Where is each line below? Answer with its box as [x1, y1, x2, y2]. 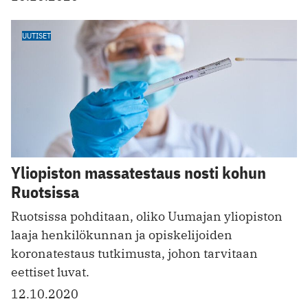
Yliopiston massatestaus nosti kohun [11, 161, 266, 184]
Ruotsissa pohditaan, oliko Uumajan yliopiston [11, 208, 283, 224]
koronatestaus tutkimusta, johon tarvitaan [11, 245, 258, 261]
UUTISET [22, 30, 51, 41]
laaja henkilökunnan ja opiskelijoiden [11, 226, 232, 243]
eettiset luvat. [11, 263, 89, 280]
